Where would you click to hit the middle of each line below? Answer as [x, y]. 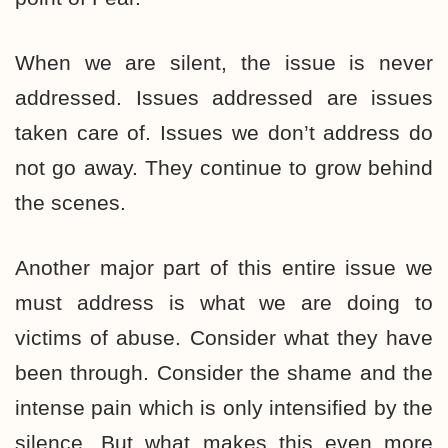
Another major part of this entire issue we [224, 267]
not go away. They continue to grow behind [224, 167]
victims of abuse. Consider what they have [224, 337]
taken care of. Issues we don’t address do [224, 132]
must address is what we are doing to [224, 302]
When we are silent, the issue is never [224, 62]
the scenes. [73, 202]
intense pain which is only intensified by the [224, 407]
